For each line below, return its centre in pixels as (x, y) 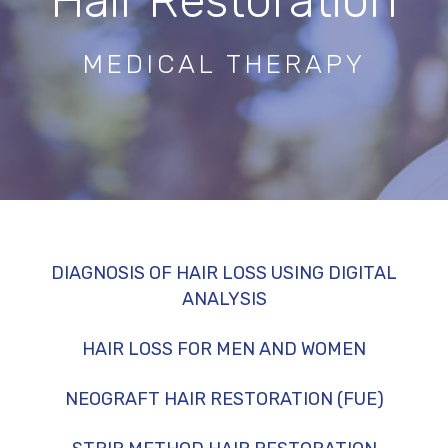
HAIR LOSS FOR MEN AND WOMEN (224, 349)
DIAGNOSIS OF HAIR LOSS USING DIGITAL (224, 273)
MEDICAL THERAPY (224, 64)
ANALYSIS (224, 299)
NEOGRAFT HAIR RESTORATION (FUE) (224, 399)
